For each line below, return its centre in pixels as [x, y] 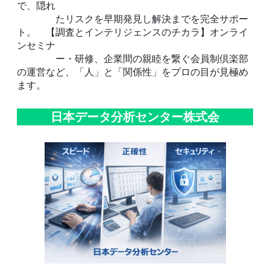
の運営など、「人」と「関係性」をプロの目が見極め [133, 72]
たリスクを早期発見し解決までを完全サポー [133, 19]
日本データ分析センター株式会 [135, 117]
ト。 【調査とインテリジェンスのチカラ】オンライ [133, 32]
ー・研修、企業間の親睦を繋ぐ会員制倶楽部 [133, 59]
